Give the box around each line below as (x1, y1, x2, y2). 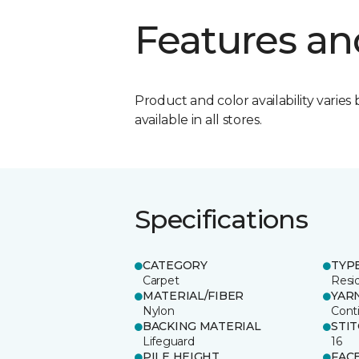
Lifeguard (143, 333, 195, 349)
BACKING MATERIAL (143, 318, 261, 333)
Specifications (135, 203, 309, 235)
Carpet (143, 272, 179, 288)
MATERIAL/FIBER (143, 288, 244, 303)
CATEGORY (143, 257, 208, 272)
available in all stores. (135, 111, 262, 127)
